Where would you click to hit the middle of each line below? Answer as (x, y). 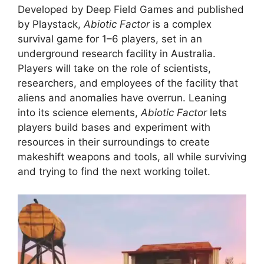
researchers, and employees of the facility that (128, 83)
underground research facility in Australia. (117, 54)
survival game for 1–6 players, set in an (110, 39)
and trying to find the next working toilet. (114, 172)
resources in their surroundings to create (114, 142)
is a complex (181, 24)
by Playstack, (51, 24)
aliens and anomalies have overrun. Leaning (122, 98)
